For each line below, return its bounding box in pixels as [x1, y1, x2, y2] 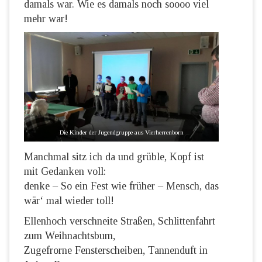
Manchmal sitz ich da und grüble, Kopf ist [24, 151, 204, 163]
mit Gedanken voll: [24, 166, 106, 178]
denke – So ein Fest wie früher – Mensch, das [24, 180, 219, 192]
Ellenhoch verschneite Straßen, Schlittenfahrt [24, 215, 215, 227]
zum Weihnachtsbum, [24, 230, 115, 242]
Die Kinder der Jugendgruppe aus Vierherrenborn [59, 129, 184, 136]
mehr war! [24, 13, 68, 25]
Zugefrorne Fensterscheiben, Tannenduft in [24, 244, 208, 257]
